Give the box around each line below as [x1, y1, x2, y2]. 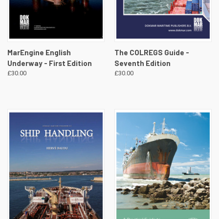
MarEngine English [7, 48, 71, 57]
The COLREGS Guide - [114, 48, 189, 57]
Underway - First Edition [7, 59, 92, 68]
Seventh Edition [114, 59, 171, 68]
